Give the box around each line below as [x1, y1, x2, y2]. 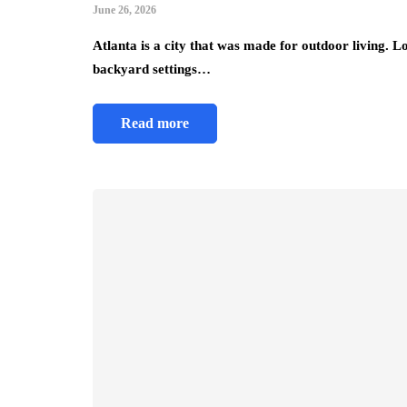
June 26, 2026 [93, 3, 156, 16]
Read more [121, 114, 189, 131]
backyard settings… [93, 61, 211, 76]
